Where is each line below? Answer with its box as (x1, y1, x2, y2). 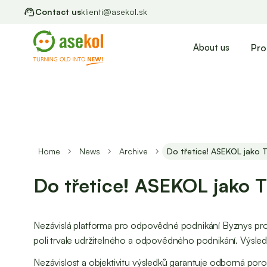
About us (193, 42, 229, 53)
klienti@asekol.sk (80, 7, 147, 17)
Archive (119, 146, 148, 156)
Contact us (35, 7, 81, 17)
